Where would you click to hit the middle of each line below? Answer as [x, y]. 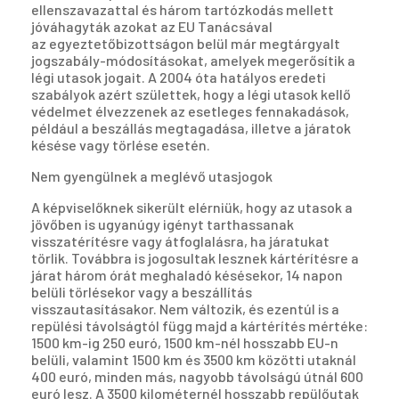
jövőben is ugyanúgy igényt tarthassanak [163, 224]
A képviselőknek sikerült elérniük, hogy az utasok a [192, 208]
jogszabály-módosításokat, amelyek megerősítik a [193, 61]
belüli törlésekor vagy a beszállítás [142, 292]
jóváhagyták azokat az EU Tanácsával [152, 27]
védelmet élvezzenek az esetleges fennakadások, [190, 111]
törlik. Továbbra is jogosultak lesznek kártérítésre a [195, 258]
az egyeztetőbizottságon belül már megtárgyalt [186, 44]
